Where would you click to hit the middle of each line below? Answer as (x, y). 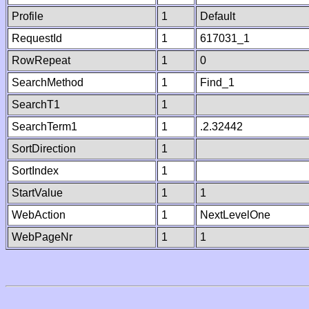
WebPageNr (42, 237)
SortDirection (44, 149)
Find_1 (217, 82)
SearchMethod (48, 82)
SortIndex (35, 171)
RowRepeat (41, 60)
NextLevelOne (235, 215)
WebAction (39, 215)
